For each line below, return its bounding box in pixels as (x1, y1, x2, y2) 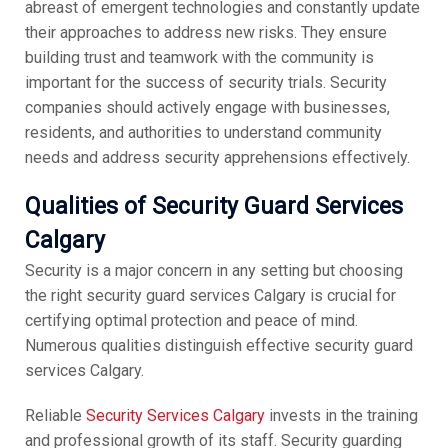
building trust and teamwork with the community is (24, 48, 374, 68)
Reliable (24, 406, 86, 426)
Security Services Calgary (85, 406, 265, 426)
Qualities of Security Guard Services (24, 193, 403, 221)
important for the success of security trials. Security (24, 73, 387, 93)
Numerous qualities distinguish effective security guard (24, 336, 413, 356)
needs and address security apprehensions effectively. (24, 148, 410, 168)
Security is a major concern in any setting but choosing (24, 261, 403, 281)
